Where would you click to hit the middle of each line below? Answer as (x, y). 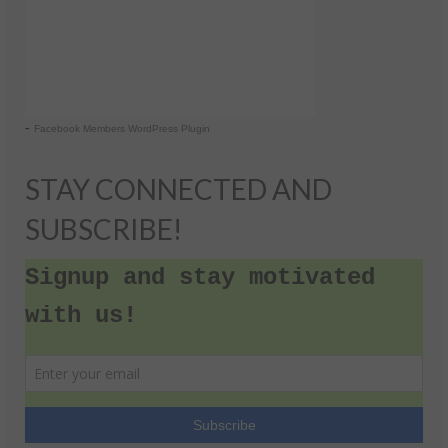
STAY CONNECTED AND (178, 188)
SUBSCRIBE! (103, 228)
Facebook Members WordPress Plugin (122, 128)
